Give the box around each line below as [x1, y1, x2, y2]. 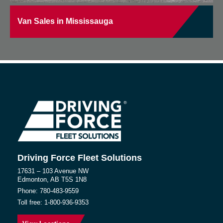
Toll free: [17, 198, 44, 206]
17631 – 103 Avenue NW [17, 167, 89, 175]
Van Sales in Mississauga [17, 17, 113, 26]
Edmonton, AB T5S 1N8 [17, 175, 87, 183]
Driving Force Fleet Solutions [17, 152, 142, 163]
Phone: [17, 187, 40, 195]
